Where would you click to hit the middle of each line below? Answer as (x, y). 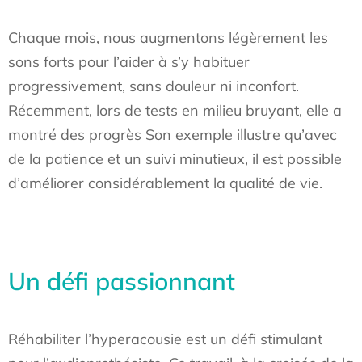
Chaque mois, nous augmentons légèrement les (168, 38)
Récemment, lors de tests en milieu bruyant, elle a (175, 110)
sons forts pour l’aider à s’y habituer (129, 62)
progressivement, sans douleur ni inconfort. (154, 86)
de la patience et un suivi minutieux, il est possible (175, 159)
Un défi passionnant (122, 281)
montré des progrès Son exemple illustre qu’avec (173, 135)
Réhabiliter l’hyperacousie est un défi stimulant (165, 339)
